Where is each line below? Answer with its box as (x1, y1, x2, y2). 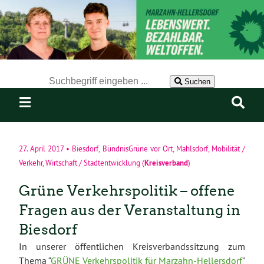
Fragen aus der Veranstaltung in (19, 202, 240, 219)
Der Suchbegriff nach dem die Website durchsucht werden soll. (6, 61, 258, 73)
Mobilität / (211, 144, 246, 154)
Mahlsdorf (176, 144, 208, 154)
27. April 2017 (19, 144, 64, 154)
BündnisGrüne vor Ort (102, 144, 173, 154)
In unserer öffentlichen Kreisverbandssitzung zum (19, 240, 245, 253)
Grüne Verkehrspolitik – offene (19, 182, 235, 200)
